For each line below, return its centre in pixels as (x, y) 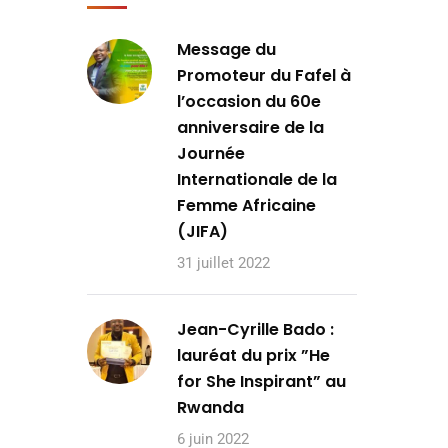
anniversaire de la (250, 127)
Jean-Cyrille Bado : (255, 329)
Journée (211, 153)
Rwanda (210, 407)
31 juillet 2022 (223, 263)
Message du (226, 49)
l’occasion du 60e (249, 101)
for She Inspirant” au (261, 381)
